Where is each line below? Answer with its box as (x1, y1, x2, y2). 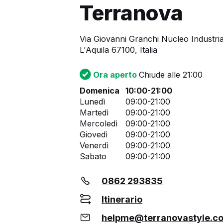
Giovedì (80, 129, 108, 140)
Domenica (80, 86, 119, 96)
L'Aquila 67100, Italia (80, 45, 157, 55)
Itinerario (102, 194, 142, 205)
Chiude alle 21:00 (139, 70, 203, 80)
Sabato (80, 151, 107, 162)
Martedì (80, 108, 109, 118)
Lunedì (80, 97, 105, 107)
